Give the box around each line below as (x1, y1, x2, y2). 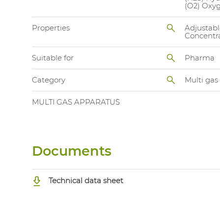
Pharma (184, 53, 215, 63)
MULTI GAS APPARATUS (32, 97, 120, 107)
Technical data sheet (46, 175, 123, 185)
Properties (32, 23, 70, 33)
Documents (32, 143, 111, 160)
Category (32, 75, 65, 85)
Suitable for (32, 53, 74, 63)
